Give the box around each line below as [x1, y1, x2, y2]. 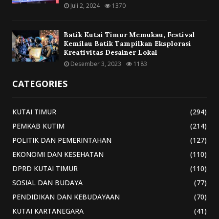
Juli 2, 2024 [70, 1, 100, 10]
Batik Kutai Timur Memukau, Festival [64, 30, 195, 40]
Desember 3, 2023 [70, 60, 121, 68]
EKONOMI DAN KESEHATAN [12, 150, 104, 159]
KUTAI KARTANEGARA [12, 206, 84, 216]
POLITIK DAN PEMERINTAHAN [12, 135, 111, 145]
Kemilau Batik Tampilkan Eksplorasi [64, 39, 191, 48]
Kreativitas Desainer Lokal [64, 48, 157, 57]
